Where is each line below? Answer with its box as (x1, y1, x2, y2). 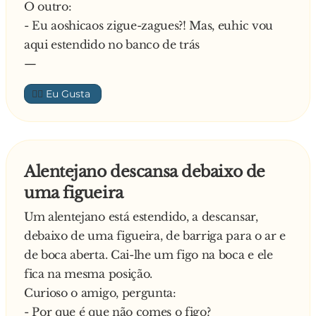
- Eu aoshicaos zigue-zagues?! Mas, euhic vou (24, 18, 273, 32)
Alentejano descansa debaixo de (24, 162, 265, 181)
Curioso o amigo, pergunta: (24, 286, 176, 300)
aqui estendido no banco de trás (24, 37, 200, 51)
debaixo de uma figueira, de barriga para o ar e (24, 229, 286, 243)
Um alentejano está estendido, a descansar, (24, 209, 258, 224)
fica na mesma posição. (24, 267, 152, 281)
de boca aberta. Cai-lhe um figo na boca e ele (24, 248, 273, 262)
